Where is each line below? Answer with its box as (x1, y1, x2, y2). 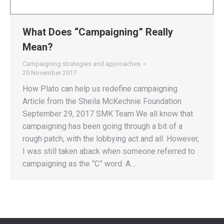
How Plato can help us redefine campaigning (22, 84, 177, 94)
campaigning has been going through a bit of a (22, 121, 182, 131)
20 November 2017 (22, 69, 76, 77)
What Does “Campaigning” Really (22, 26, 173, 38)
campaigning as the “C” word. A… (22, 159, 135, 169)
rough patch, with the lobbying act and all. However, (22, 134, 199, 144)
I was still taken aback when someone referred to (22, 146, 195, 156)
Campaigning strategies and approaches (22, 60, 140, 68)
